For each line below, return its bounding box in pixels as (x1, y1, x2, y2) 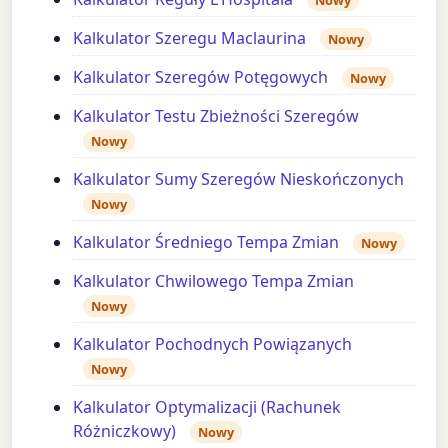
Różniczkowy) (73, 419, 177, 442)
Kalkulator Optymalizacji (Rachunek (73, 395, 342, 418)
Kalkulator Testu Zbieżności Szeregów (73, 104, 360, 127)
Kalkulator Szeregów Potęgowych (73, 65, 329, 88)
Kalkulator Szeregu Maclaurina (73, 26, 307, 49)
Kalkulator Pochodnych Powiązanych (73, 332, 353, 355)
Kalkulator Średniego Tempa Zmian (73, 230, 340, 253)
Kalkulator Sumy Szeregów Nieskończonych (73, 167, 405, 190)
